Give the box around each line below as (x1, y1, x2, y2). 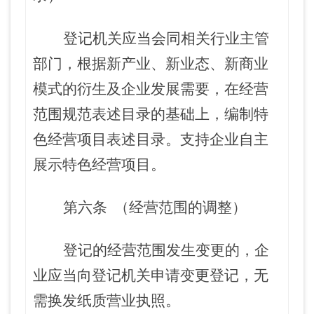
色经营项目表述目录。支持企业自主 (33, 131, 268, 148)
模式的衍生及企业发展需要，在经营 (33, 81, 268, 97)
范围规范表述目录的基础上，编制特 (33, 106, 268, 123)
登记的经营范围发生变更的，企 (63, 242, 269, 259)
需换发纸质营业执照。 (33, 292, 180, 309)
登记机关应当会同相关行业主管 (63, 30, 269, 47)
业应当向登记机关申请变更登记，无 (33, 267, 268, 284)
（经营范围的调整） (114, 199, 247, 216)
